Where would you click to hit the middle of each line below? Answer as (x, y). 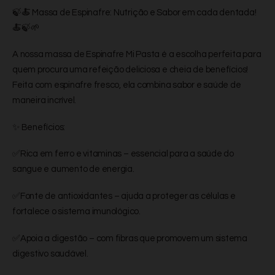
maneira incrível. (45, 101)
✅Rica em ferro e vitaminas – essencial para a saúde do (123, 154)
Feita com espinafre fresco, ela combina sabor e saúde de (127, 85)
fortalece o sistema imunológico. (76, 211)
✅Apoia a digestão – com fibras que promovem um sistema (130, 238)
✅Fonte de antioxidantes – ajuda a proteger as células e (124, 196)
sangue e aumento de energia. (73, 169)
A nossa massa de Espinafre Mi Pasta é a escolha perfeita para (137, 55)
